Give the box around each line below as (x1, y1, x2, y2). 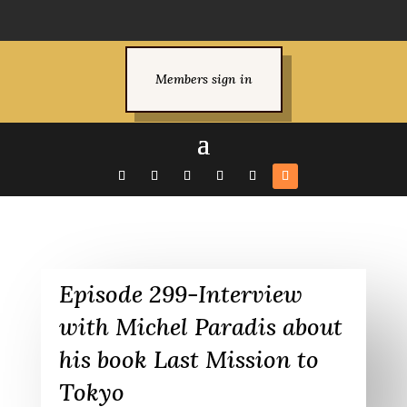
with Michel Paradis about (58, 312, 342, 342)
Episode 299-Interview (58, 279, 303, 310)
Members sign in (154, 71, 253, 87)
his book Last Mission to (58, 344, 319, 375)
